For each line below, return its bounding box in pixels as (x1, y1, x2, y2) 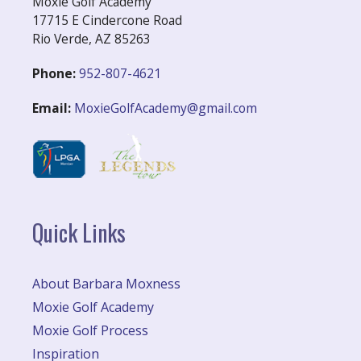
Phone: (32, 64, 76, 82)
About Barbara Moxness (32, 274, 180, 293)
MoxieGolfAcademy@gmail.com (74, 98, 257, 117)
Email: (32, 98, 71, 117)
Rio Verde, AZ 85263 (32, 29, 151, 48)
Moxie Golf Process (32, 321, 148, 339)
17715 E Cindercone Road (32, 10, 182, 29)
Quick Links (32, 215, 126, 249)
